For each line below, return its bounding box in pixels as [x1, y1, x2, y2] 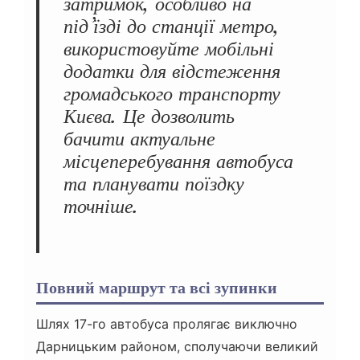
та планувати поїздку [63, 171, 244, 195]
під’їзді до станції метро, [63, 14, 280, 38]
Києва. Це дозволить [63, 104, 235, 128]
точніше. [63, 194, 139, 218]
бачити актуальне [63, 126, 215, 150]
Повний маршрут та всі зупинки [36, 277, 277, 297]
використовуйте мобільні [63, 36, 274, 60]
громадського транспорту [63, 81, 280, 105]
